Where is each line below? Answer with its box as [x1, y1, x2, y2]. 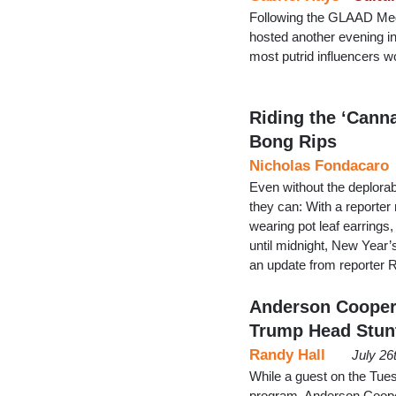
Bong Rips [249, 131, 337, 151]
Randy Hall [249, 346, 325, 363]
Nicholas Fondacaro [249, 156, 389, 174]
